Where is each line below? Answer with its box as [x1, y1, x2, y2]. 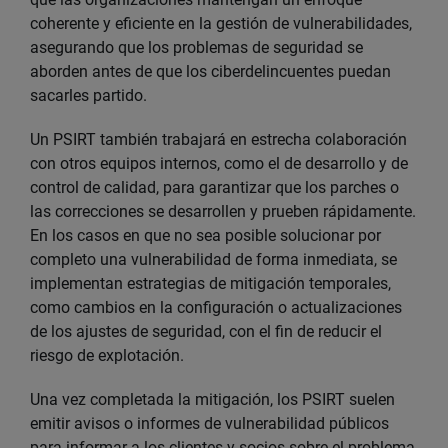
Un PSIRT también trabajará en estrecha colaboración [30, 130, 407, 149]
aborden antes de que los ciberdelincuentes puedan [30, 62, 391, 81]
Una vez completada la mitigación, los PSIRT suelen [30, 390, 395, 409]
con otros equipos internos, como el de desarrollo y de [30, 154, 408, 173]
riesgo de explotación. [30, 346, 184, 365]
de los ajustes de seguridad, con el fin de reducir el [30, 322, 382, 341]
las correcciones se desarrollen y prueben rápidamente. [30, 202, 416, 221]
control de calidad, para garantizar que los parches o [30, 178, 399, 197]
